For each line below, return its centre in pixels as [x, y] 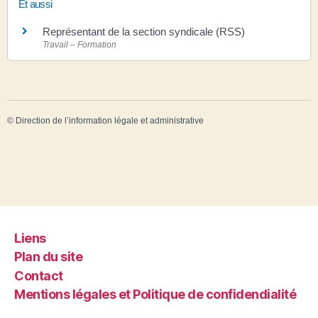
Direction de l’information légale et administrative [110, 121]
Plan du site [49, 257]
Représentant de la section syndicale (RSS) [144, 31]
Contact [39, 275]
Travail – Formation [79, 44]
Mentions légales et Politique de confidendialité [155, 295]
